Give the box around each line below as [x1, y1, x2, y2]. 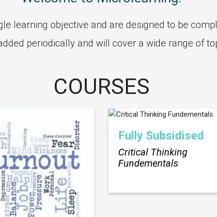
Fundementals [118, 157, 178, 170]
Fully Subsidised [118, 129, 204, 143]
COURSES [53, 74, 150, 100]
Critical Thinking [118, 146, 187, 158]
